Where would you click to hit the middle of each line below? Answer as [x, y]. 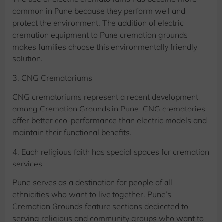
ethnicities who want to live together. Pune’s [92, 194]
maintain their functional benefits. [72, 133]
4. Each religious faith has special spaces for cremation [111, 151]
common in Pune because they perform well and [99, 11]
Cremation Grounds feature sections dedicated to [100, 206]
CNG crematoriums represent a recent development [105, 97]
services [27, 163]
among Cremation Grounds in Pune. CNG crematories [109, 109]
